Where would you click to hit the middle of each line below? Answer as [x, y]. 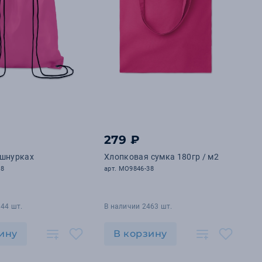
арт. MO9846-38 [129, 169]
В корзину [140, 234]
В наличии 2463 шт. [138, 206]
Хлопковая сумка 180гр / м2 [162, 157]
